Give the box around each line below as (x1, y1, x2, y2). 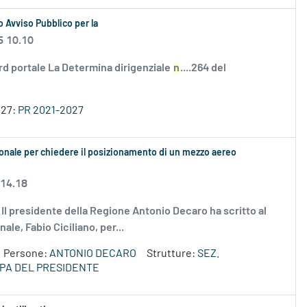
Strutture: (147, 248, 197, 260)
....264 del (180, 62, 226, 74)
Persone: (3, 248, 49, 260)
